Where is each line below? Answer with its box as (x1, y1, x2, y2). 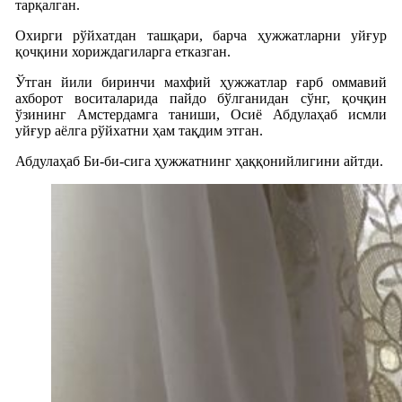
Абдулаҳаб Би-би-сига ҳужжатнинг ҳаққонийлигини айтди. (14, 153, 383, 169)
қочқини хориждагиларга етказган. (14, 43, 231, 59)
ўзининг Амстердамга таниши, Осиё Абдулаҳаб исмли (14, 106, 388, 122)
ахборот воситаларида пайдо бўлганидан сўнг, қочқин (14, 90, 388, 106)
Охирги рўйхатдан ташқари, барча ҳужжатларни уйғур (14, 27, 388, 43)
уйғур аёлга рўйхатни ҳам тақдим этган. (14, 122, 263, 138)
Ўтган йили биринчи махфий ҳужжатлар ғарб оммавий (14, 74, 388, 90)
